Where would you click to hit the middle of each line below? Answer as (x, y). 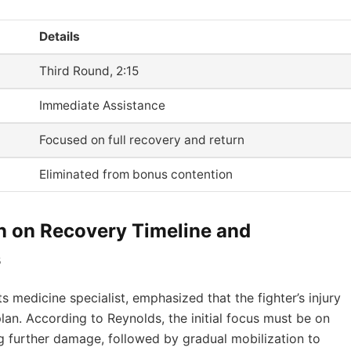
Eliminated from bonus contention (136, 174)
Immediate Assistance (103, 105)
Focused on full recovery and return (142, 139)
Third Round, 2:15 (89, 71)
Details (60, 36)
